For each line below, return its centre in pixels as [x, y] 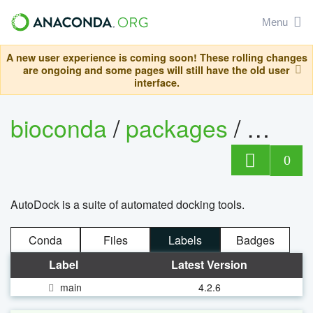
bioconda [59, 128]
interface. [156, 82]
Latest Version [209, 264]
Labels [185, 240]
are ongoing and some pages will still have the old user [156, 70]
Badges [255, 240]
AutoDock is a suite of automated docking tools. [128, 204]
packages [180, 128]
